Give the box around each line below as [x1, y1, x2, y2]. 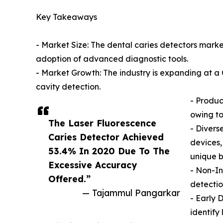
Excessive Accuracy [48, 159, 137, 171]
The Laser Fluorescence [48, 117, 156, 129]
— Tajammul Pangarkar [82, 187, 180, 199]
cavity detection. [36, 82, 101, 92]
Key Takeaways [36, 12, 97, 22]
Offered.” [48, 173, 91, 185]
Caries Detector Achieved [48, 131, 164, 143]
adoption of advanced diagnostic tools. [36, 54, 188, 64]
